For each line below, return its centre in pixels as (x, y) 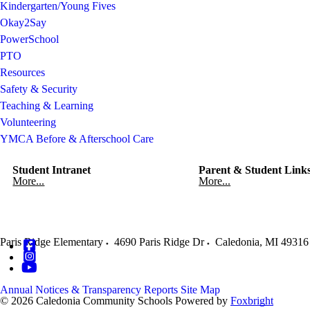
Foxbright (252, 300)
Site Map (200, 289)
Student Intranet (52, 170)
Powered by (203, 300)
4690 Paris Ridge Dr (159, 241)
